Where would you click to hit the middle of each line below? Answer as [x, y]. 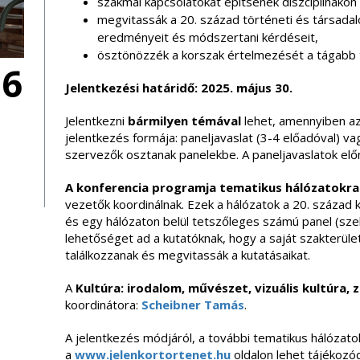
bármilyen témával [184, 121]
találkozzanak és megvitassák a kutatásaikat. [187, 255]
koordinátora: [103, 305]
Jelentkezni [96, 121]
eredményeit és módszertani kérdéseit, [207, 37]
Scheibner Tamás [192, 305]
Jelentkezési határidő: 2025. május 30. [178, 88]
